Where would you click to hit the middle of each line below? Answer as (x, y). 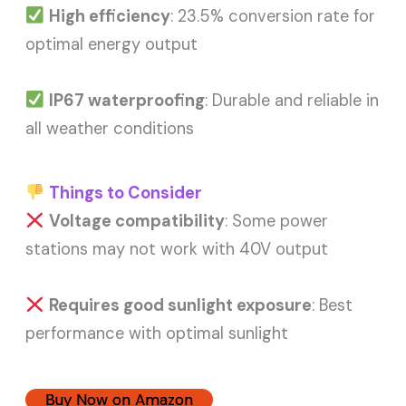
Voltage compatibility (136, 221)
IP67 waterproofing (126, 100)
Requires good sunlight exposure (180, 305)
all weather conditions (110, 128)
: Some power (276, 221)
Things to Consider (125, 193)
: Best (332, 305)
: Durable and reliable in (291, 100)
